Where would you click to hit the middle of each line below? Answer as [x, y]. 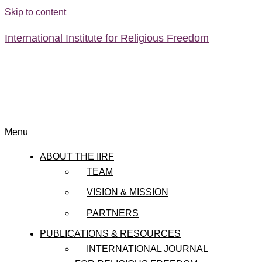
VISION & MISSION [127, 192]
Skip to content [35, 12]
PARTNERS [113, 213]
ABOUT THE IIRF [77, 156]
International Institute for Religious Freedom [107, 38]
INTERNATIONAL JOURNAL [147, 249]
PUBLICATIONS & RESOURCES [110, 234]
